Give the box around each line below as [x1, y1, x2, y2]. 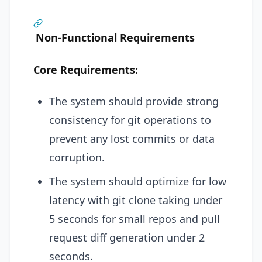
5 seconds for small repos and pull [49, 212, 220, 226]
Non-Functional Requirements [36, 30, 195, 44]
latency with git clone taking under [49, 193, 222, 207]
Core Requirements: [33, 62, 138, 77]
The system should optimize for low [49, 174, 226, 188]
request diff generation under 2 [49, 230, 205, 244]
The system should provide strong [49, 94, 219, 108]
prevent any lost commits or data [49, 132, 215, 146]
